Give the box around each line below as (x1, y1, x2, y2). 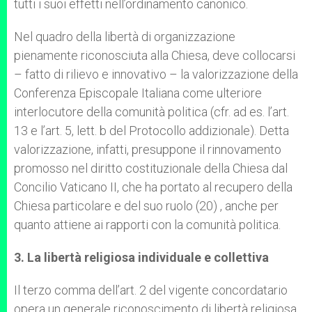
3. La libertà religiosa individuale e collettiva (14, 250, 269, 265)
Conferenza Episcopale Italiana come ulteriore (14, 86, 262, 100)
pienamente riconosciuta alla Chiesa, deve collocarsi (14, 48, 295, 63)
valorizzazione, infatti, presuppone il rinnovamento (14, 142, 281, 157)
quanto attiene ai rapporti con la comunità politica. (14, 217, 281, 232)
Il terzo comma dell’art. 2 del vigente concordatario (14, 283, 288, 297)
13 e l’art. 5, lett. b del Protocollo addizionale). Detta (14, 123, 289, 138)
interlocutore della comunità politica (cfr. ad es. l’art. (14, 104, 289, 119)
